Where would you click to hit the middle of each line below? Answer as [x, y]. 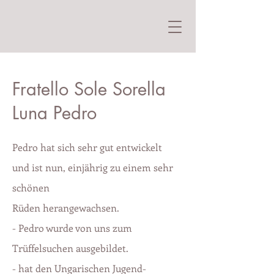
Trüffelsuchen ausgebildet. [70, 248]
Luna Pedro [54, 113]
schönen [31, 187]
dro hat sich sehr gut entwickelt [92, 147]
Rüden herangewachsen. [66, 208]
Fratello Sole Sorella [89, 89]
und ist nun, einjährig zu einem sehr [93, 167]
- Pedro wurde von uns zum [72, 228]
